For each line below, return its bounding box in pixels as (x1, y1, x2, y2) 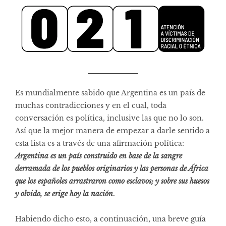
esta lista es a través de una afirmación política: (15, 138, 184, 148)
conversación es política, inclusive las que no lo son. (15, 113, 204, 123)
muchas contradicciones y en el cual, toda (15, 100, 166, 110)
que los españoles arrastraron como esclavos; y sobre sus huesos (15, 176, 209, 186)
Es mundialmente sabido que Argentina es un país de (15, 88, 205, 97)
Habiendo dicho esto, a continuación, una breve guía (15, 214, 206, 223)
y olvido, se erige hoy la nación (15, 189, 113, 198)
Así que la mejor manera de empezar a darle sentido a (15, 126, 210, 135)
